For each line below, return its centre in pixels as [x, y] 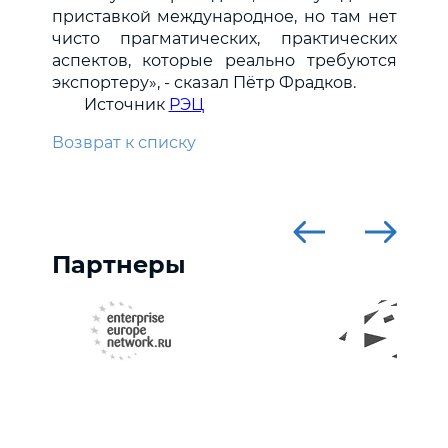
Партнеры [118, 265]
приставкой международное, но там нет [224, 17]
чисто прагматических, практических [224, 39]
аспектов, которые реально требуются [224, 61]
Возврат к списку [123, 143]
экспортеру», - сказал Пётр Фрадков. [203, 83]
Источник [126, 105]
